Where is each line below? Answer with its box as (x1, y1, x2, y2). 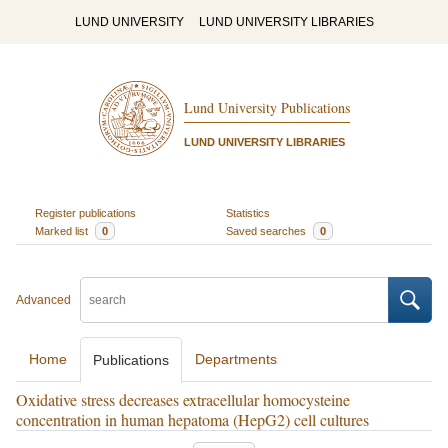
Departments (195, 351, 277, 367)
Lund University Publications (183, 98, 350, 118)
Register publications (34, 206, 136, 219)
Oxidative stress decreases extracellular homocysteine (16, 389, 350, 410)
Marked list (34, 224, 91, 237)
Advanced (16, 293, 71, 307)
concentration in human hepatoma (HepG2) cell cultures (16, 409, 369, 430)
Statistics (226, 206, 270, 219)
